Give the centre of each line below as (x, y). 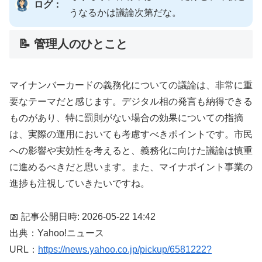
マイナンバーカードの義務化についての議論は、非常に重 (131, 85)
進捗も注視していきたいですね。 (80, 184)
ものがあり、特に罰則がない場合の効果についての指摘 (126, 118)
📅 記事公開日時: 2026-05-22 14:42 (82, 216)
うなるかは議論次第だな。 (125, 12)
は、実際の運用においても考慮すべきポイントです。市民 (131, 135)
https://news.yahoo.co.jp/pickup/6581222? (125, 249)
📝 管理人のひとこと (73, 44)
